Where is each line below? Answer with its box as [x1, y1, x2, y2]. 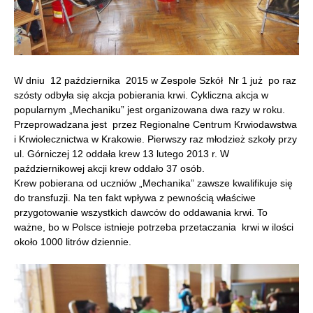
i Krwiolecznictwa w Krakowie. [14, 133, 147, 145]
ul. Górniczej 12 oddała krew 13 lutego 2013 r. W [14, 147, 229, 159]
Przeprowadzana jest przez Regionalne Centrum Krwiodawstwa [14, 118, 297, 130]
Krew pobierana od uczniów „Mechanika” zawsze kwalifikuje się [14, 177, 293, 189]
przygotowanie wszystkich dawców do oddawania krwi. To [14, 206, 268, 218]
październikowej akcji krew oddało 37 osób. [14, 162, 205, 174]
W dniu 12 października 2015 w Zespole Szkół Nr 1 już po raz [14, 74, 296, 86]
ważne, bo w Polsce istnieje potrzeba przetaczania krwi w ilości [14, 221, 293, 233]
